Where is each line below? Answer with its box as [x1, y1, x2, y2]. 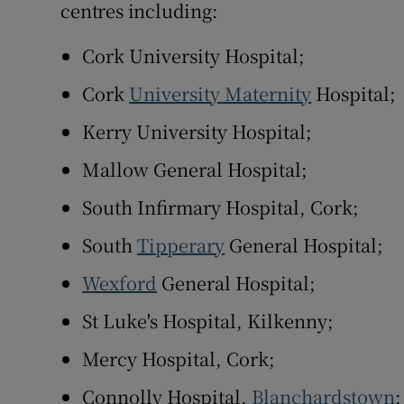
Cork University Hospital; [82, 42, 306, 69]
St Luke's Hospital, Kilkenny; [82, 308, 335, 335]
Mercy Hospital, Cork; [82, 345, 276, 372]
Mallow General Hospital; [82, 156, 308, 183]
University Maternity [129, 80, 312, 107]
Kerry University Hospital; [82, 118, 313, 145]
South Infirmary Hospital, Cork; [82, 194, 360, 221]
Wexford [82, 270, 158, 297]
